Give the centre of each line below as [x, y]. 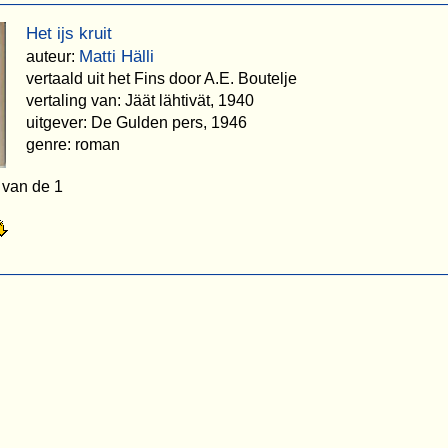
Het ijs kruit [69, 33]
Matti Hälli [116, 56]
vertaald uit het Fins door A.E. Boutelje [161, 78]
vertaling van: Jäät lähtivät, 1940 [140, 100]
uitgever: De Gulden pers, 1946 [136, 122]
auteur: [52, 56]
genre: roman [73, 144]
